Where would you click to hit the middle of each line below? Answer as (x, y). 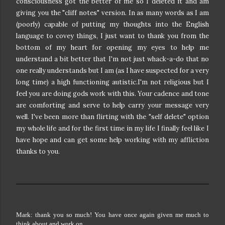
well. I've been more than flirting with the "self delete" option (113, 117)
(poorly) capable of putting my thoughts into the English (113, 25)
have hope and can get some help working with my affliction (113, 140)
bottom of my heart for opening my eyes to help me (113, 48)
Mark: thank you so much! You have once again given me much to (113, 214)
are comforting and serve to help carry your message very (113, 105)
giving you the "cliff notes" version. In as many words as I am (113, 13)
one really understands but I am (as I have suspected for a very (113, 71)
